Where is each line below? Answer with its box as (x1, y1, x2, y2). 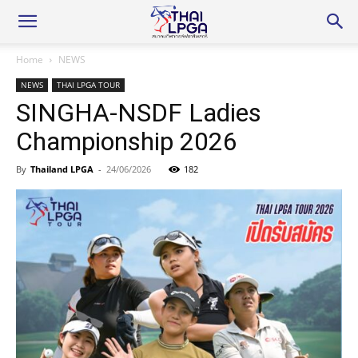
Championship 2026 (16, 126, 237, 157)
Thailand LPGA (30, 163, 93, 175)
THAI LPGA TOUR (57, 79, 120, 90)
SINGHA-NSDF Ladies (16, 97, 261, 128)
